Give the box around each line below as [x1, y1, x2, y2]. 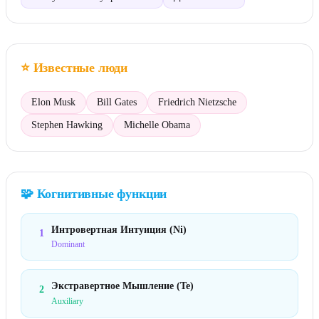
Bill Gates [97, 97, 137, 108]
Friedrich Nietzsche [158, 97, 236, 108]
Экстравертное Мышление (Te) [51, 280, 194, 292]
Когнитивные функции [36, 187, 167, 201]
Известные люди [33, 61, 128, 75]
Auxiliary [51, 296, 83, 306]
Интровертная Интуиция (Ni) [51, 224, 187, 235]
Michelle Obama [124, 120, 190, 130]
